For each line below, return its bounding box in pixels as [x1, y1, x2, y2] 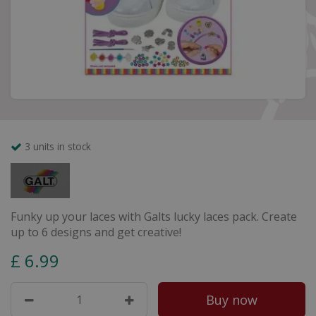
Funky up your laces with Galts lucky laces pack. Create [11, 209, 297, 224]
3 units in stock [25, 140, 91, 153]
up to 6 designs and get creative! [11, 224, 181, 240]
